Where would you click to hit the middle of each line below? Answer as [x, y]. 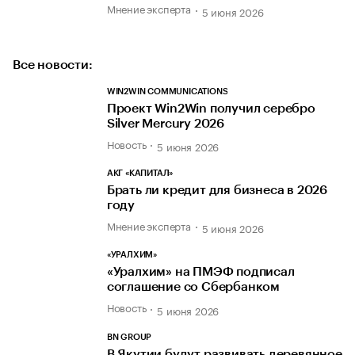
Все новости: [53, 65]
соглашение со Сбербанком [193, 287]
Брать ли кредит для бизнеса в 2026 [217, 191]
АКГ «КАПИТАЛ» [140, 174]
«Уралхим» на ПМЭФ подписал [200, 272]
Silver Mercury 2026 [166, 123]
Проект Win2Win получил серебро [211, 108]
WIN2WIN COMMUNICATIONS [167, 91]
